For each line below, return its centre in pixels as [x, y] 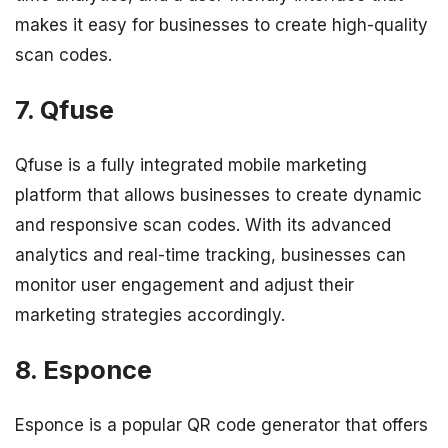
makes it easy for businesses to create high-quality [221, 24]
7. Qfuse [64, 109]
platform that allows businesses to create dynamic [218, 195]
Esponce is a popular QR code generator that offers [221, 425]
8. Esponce [83, 370]
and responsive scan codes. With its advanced [203, 225]
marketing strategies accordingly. [150, 315]
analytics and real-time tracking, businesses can [210, 255]
